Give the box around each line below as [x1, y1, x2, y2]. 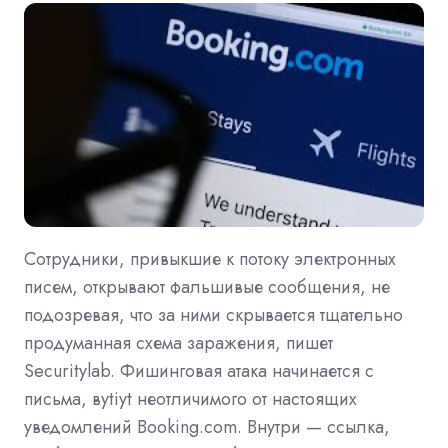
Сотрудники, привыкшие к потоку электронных [24, 246, 396, 273]
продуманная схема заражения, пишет [24, 330, 333, 357]
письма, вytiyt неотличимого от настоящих [24, 386, 357, 413]
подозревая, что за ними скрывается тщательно [24, 302, 403, 329]
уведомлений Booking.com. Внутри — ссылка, [24, 414, 390, 441]
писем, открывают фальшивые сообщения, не [24, 274, 390, 301]
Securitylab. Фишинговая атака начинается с [24, 358, 374, 385]
